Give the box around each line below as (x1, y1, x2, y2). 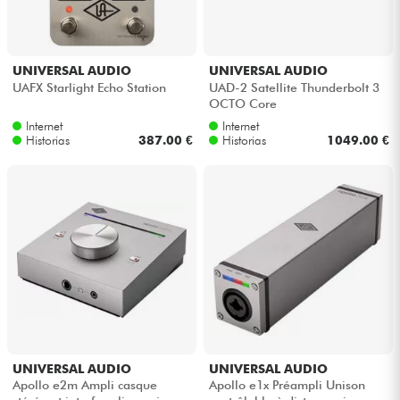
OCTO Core (208, 96, 277, 111)
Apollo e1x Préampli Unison (208, 378, 365, 393)
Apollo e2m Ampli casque (12, 378, 157, 393)
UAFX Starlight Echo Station (12, 79, 166, 95)
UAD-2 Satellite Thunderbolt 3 (208, 79, 379, 95)
